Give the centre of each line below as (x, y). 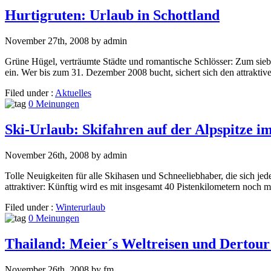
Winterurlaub (80, 207)
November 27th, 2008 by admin (66, 41)
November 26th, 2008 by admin (66, 155)
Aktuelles (73, 93)
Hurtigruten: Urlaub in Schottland (112, 15)
